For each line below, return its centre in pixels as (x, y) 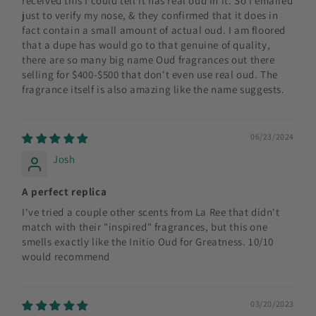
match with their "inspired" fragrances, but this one (145, 226)
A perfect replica (65, 191)
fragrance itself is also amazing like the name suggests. (153, 89)
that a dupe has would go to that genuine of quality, (146, 44)
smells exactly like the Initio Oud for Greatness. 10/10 (148, 241)
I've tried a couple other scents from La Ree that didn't (151, 212)
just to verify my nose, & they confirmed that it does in (150, 15)
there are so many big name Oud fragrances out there (148, 59)
